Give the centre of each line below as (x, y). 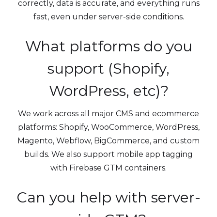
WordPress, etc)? (108, 91)
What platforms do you (108, 46)
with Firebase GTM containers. (108, 168)
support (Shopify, (108, 69)
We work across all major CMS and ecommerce (108, 114)
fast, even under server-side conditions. (108, 17)
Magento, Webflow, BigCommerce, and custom (108, 141)
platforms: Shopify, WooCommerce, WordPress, (108, 127)
